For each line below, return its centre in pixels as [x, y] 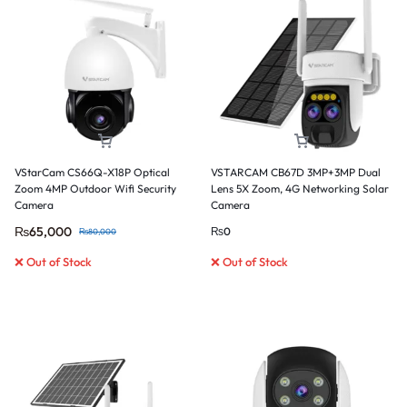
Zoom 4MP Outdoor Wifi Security [95, 189]
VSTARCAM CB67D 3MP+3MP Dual [296, 173]
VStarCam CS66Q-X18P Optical [92, 173]
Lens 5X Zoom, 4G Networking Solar [300, 189]
